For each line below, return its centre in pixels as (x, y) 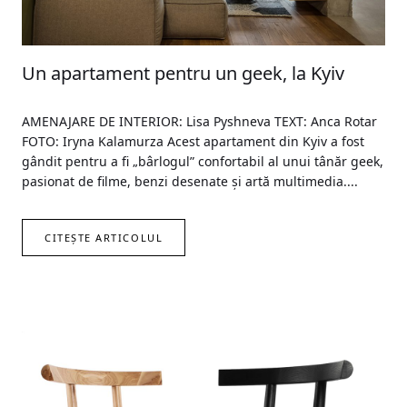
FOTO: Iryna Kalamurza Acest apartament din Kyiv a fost (193, 141)
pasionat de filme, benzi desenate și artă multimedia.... (190, 181)
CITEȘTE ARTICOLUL (104, 238)
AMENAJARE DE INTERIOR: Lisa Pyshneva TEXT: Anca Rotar (199, 121)
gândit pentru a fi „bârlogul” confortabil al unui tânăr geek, (203, 161)
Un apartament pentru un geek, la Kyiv (183, 73)
